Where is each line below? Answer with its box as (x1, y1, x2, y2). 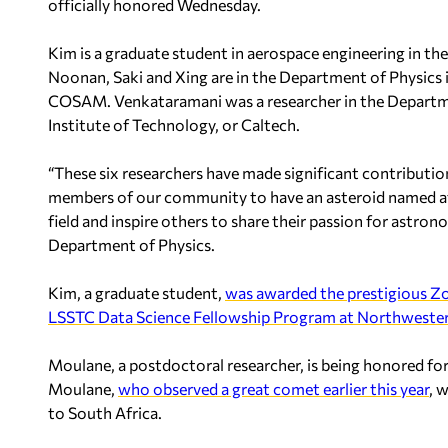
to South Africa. (48, 402, 162, 422)
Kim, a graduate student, (48, 282, 225, 302)
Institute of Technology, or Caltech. (48, 114, 300, 134)
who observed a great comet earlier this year (118, 378, 429, 398)
